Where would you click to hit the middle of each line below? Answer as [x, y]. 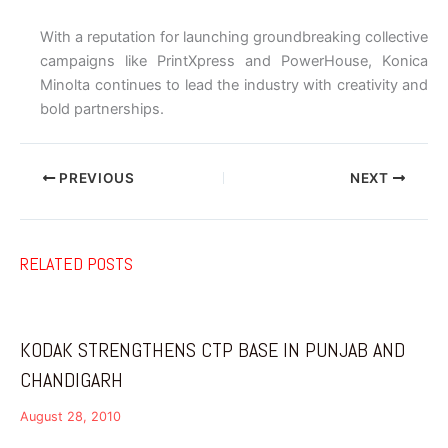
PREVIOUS [95, 178]
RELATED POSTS [76, 264]
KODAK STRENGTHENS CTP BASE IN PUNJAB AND [212, 349]
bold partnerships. [102, 109]
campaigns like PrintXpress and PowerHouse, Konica [234, 61]
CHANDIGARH [71, 379]
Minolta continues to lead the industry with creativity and [234, 85]
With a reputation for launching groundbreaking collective [234, 37]
